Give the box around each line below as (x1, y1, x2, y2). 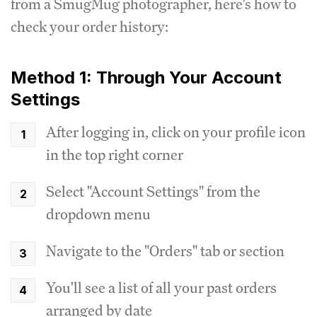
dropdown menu (46, 204, 151, 224)
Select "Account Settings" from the (46, 182, 260, 201)
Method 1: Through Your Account (11, 67, 282, 88)
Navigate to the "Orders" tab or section (46, 241, 284, 260)
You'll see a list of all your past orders (46, 278, 277, 297)
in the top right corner (46, 145, 183, 164)
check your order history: (11, 17, 168, 36)
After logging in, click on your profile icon (46, 122, 306, 142)
